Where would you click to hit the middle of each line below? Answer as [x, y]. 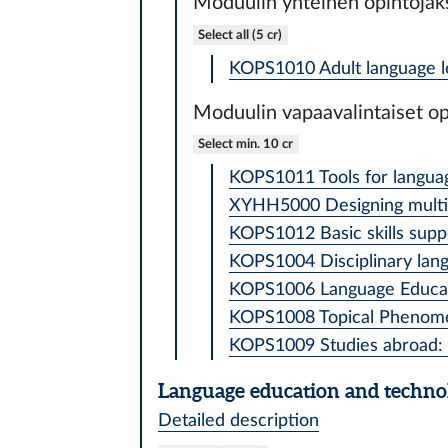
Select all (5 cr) [240, 34]
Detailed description [238, 420]
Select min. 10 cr [246, 143]
